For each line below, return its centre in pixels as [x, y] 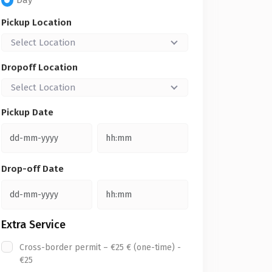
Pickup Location [36, 22]
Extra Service [33, 225]
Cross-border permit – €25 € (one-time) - [100, 247]
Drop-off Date [32, 169]
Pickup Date [27, 112]
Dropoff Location [39, 67]
